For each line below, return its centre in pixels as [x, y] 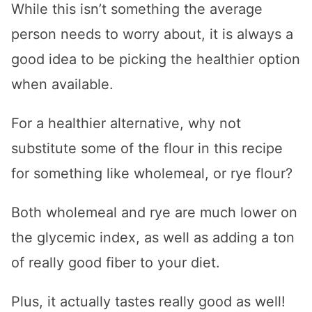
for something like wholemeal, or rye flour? [152, 174]
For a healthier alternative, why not [126, 124]
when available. [62, 85]
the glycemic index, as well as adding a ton [153, 238]
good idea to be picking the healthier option [156, 60]
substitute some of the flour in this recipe [147, 149]
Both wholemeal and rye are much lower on [154, 213]
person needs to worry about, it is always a [152, 34]
